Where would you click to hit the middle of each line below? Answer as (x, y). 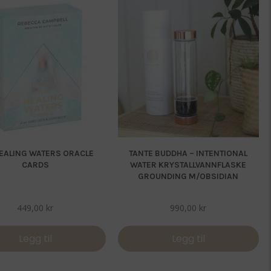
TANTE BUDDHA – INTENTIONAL (188, 154)
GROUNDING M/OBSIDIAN (188, 177)
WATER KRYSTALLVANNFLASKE (188, 165)
